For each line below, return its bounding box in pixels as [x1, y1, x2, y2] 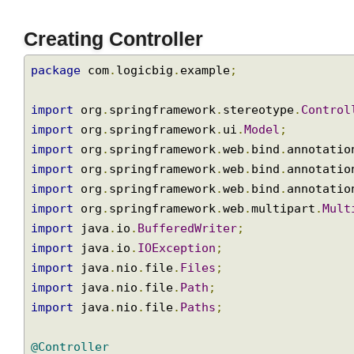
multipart [258, 240, 326, 255]
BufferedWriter [141, 261, 245, 276]
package [32, 98, 84, 113]
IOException [141, 281, 223, 296]
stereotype [229, 138, 303, 154]
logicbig [119, 98, 179, 113]
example [186, 98, 238, 113]
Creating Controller [24, 62, 210, 84]
